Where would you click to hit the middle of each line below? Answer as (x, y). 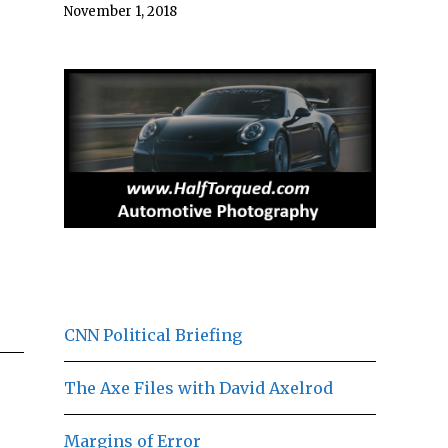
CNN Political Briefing (153, 334)
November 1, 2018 (120, 11)
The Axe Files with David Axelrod (198, 387)
